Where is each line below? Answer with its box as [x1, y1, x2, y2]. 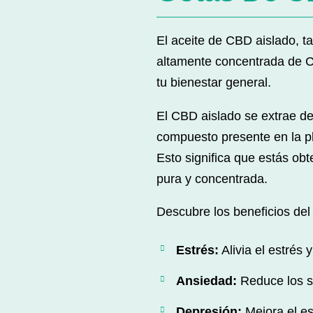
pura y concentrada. [156, 171, 268, 186]
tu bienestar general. [156, 75, 271, 89]
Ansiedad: [176, 273, 237, 288]
